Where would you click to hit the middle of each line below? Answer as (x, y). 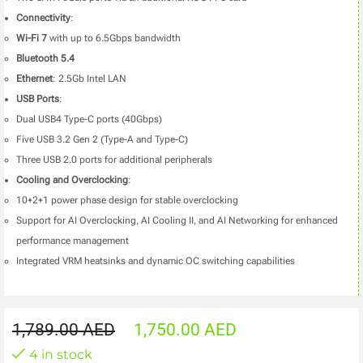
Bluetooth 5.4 (45, 59)
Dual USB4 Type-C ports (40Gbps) (89, 120)
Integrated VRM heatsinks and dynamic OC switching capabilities (156, 261)
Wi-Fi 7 (32, 38)
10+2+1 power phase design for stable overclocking (127, 201)
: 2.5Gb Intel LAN (90, 79)
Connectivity (43, 18)
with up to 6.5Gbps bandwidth (114, 38)
